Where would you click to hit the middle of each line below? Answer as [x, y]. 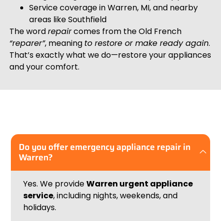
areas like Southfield [68, 19]
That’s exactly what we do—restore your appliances [110, 55]
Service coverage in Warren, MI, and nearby [113, 7]
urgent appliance [156, 184]
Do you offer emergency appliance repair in [105, 147]
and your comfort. [44, 67]
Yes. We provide [55, 184]
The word [28, 31]
